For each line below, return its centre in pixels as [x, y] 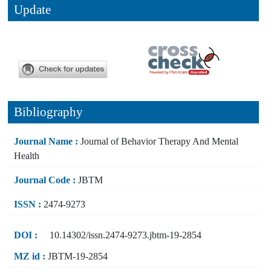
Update [32, 9]
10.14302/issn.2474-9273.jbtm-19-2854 [126, 235]
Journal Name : [46, 141]
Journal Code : [45, 180]
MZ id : [30, 256]
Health [27, 155]
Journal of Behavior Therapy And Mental [158, 141]
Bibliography [48, 112]
